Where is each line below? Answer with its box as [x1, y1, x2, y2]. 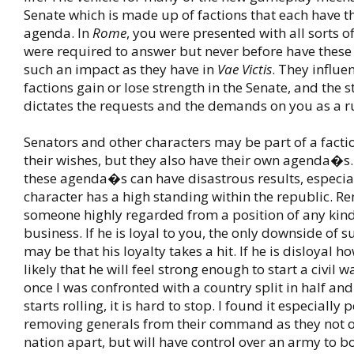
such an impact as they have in [24, 60, 217, 78]
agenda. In [24, 24, 92, 42]
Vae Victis [217, 60, 272, 78]
